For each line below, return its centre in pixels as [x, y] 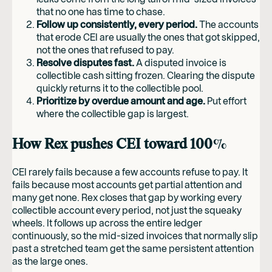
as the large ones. [50, 261]
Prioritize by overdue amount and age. [121, 101]
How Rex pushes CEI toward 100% [120, 144]
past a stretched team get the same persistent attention [133, 248]
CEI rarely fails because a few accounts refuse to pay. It [130, 172]
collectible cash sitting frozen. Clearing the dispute [146, 75]
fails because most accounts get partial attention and [127, 185]
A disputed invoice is [180, 63]
